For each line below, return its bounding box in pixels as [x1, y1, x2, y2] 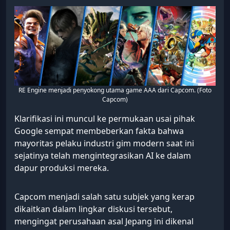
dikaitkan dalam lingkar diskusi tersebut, [14, 203, 172, 215]
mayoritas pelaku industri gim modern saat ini [14, 138, 194, 149]
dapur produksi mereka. [14, 162, 109, 174]
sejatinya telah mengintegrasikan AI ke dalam [14, 150, 191, 162]
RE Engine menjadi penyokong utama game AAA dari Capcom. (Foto [18, 86, 212, 95]
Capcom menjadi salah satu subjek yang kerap [14, 191, 195, 203]
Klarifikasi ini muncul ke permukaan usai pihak [14, 113, 195, 125]
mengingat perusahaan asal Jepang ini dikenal [14, 216, 194, 227]
